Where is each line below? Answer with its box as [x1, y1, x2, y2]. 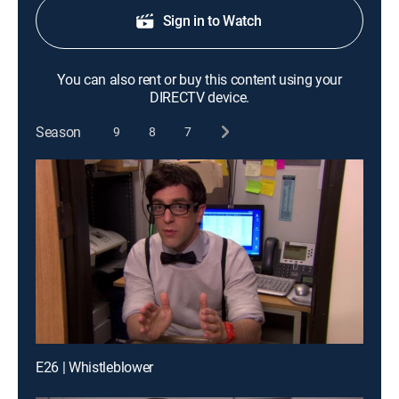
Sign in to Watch [162, 11, 262, 30]
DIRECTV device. [149, 87, 250, 107]
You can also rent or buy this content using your [57, 69, 342, 89]
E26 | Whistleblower [36, 357, 153, 377]
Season [36, 121, 82, 142]
